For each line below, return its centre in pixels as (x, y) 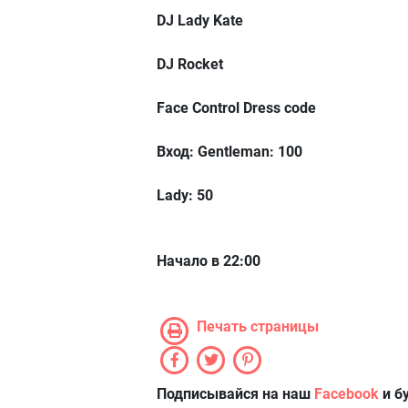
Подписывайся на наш (235, 394)
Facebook (347, 394)
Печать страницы (258, 326)
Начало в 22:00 (209, 261)
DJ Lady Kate (200, 20)
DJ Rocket (190, 64)
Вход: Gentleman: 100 (229, 152)
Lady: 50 (185, 195)
